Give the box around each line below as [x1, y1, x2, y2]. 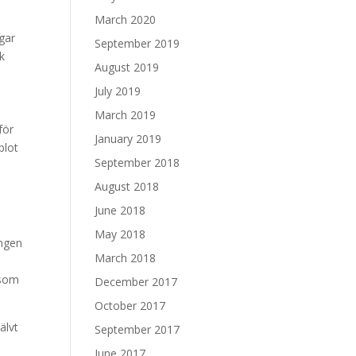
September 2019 [95, 36, 180, 51]
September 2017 [95, 322, 180, 337]
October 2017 [95, 298, 166, 313]
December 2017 [95, 274, 178, 289]
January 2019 [95, 131, 162, 146]
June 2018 [95, 203, 146, 218]
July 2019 [95, 83, 141, 99]
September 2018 [95, 155, 180, 170]
